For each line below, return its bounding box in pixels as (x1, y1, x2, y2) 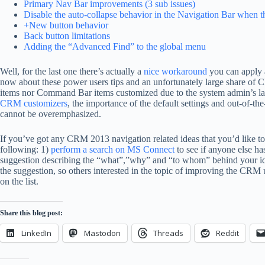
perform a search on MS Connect (51, 144, 174, 154)
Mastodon (84, 228, 121, 238)
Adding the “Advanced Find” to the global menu (24, 41, 206, 51)
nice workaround (144, 66, 207, 76)
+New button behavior (24, 20, 108, 30)
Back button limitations (24, 31, 110, 41)
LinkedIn (21, 228, 51, 238)
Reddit (216, 228, 239, 238)
